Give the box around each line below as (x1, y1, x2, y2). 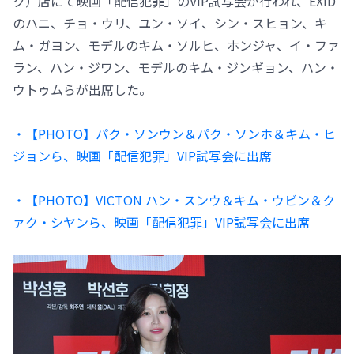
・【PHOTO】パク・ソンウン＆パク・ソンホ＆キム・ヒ (13, 123, 336, 143)
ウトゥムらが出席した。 (13, 79, 152, 99)
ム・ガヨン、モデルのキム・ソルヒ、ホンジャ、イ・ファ (13, 35, 340, 55)
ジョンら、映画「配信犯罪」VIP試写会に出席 (13, 145, 272, 165)
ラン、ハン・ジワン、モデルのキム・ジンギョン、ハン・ (13, 57, 339, 77)
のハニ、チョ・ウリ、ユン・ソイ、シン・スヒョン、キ (13, 13, 327, 32)
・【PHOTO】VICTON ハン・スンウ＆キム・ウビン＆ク (13, 190, 335, 209)
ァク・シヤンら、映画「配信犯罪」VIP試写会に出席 (13, 212, 310, 232)
